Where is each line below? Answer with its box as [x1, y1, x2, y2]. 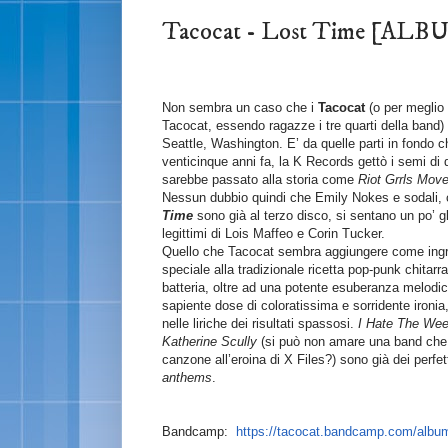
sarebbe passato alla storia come [162, 172, 358, 188]
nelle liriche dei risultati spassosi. [162, 316, 358, 332]
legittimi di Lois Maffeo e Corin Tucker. [162, 226, 389, 242]
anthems [162, 370, 212, 386]
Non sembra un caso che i [162, 100, 318, 116]
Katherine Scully [162, 334, 257, 350]
